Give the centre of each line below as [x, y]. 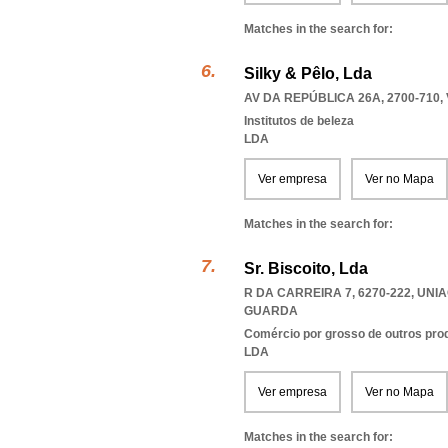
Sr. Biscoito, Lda [306, 268]
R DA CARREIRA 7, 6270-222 [327, 293]
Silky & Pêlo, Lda [308, 73]
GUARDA [271, 311]
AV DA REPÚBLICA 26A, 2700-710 [342, 98]
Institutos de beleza [299, 121]
